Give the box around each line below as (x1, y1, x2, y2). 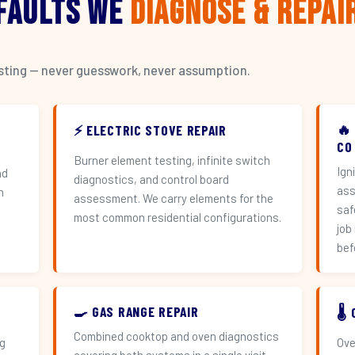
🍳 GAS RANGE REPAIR (73, 303, 199, 320)
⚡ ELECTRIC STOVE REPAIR (73, 121, 227, 139)
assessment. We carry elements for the (73, 191, 273, 205)
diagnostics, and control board (73, 172, 229, 186)
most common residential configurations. (73, 210, 281, 224)
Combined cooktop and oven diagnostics (73, 329, 279, 343)
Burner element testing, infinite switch (73, 153, 270, 167)
